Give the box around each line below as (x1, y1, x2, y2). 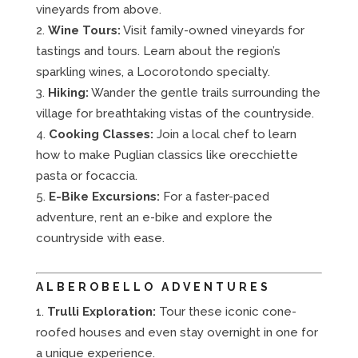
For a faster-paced (159, 189, 269, 204)
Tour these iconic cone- (155, 304, 296, 319)
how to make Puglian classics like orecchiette (35, 147, 298, 162)
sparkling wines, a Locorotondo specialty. (35, 64, 270, 79)
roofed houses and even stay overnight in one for (35, 324, 318, 340)
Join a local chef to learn (153, 126, 296, 141)
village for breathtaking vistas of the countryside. (35, 105, 314, 121)
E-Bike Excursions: (48, 189, 160, 204)
